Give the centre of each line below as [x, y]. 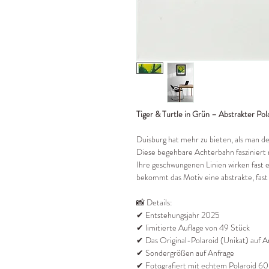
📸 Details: [154, 203]
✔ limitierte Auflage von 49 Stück [193, 228]
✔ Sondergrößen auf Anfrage [185, 253]
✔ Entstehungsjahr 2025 [178, 215]
